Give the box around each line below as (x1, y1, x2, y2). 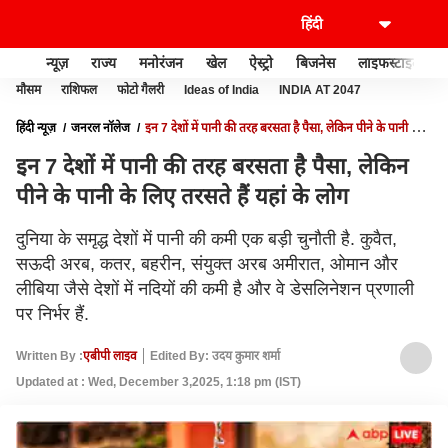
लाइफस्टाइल (358, 54, 421, 71)
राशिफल (61, 83, 97, 97)
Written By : (16, 348, 83, 363)
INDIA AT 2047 (279, 83, 361, 97)
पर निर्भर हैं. (16, 304, 89, 324)
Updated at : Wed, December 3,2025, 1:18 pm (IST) (16, 375, 301, 389)
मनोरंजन (139, 54, 183, 71)
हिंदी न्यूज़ (16, 121, 56, 135)
